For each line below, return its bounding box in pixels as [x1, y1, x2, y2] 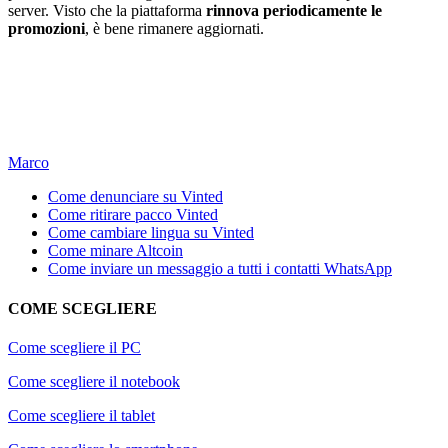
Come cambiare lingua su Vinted [48, 224, 254, 242]
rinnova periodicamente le [206, 2, 382, 20]
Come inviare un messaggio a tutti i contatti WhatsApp [48, 260, 392, 278]
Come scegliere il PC [8, 338, 141, 356]
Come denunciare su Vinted [48, 188, 223, 206]
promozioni [8, 20, 85, 38]
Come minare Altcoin [48, 242, 183, 260]
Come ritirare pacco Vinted [48, 206, 218, 224]
